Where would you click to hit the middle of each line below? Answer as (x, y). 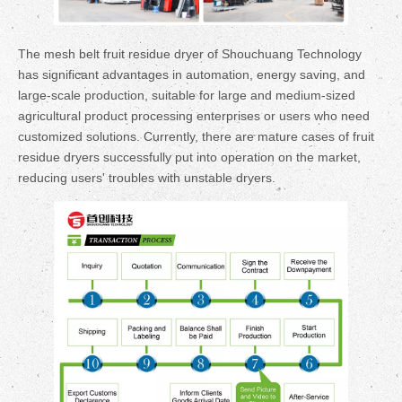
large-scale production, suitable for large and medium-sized (187, 96)
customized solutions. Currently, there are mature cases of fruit (196, 137)
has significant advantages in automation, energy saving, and (192, 75)
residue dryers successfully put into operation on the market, (189, 157)
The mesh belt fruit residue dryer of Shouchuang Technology (190, 54)
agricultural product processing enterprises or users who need (194, 116)
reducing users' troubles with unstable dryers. (147, 178)
